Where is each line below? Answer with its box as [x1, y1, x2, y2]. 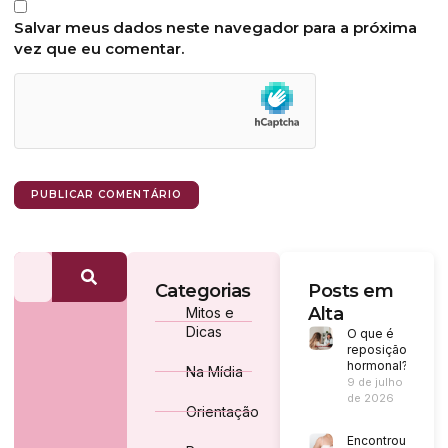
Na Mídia [185, 362, 243, 380]
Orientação [185, 402, 259, 420]
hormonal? [346, 357, 408, 373]
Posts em [308, 279, 394, 302]
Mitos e [185, 303, 234, 321]
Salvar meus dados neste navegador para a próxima [14, 17, 417, 37]
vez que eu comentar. [14, 38, 184, 58]
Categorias [154, 279, 251, 302]
